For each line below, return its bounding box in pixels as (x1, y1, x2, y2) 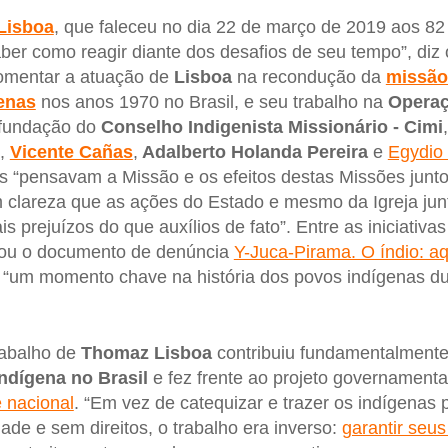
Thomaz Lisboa (80, 343, 212, 364)
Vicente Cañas (9, 141, 133, 162)
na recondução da (231, 66, 386, 87)
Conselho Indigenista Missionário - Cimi (100, 116, 443, 137)
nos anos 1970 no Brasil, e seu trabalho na (35, 91, 388, 112)
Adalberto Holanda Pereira (137, 141, 368, 162)
